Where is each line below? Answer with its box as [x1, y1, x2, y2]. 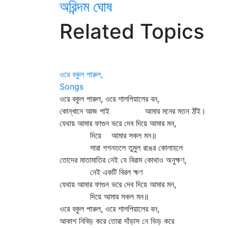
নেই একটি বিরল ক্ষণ [60, 167, 142, 177]
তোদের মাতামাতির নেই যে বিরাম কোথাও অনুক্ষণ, [60, 155, 186, 165]
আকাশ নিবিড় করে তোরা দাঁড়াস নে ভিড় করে [60, 216, 174, 226]
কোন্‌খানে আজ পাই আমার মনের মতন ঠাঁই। [60, 106, 206, 116]
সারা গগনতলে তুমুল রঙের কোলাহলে [60, 142, 183, 153]
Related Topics [60, 19, 204, 44]
